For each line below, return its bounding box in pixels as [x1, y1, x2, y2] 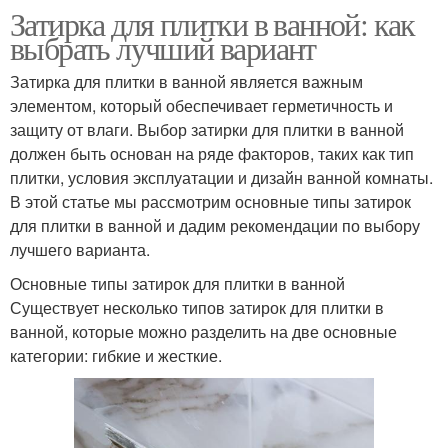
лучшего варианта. [10, 238, 150, 262]
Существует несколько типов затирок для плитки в [10, 296, 384, 320]
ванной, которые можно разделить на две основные [10, 320, 397, 344]
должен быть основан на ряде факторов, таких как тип [10, 142, 414, 166]
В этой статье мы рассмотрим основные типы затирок [10, 190, 411, 214]
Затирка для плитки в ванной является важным [10, 70, 363, 94]
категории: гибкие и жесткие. [10, 344, 222, 368]
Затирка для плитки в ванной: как [10, 2, 415, 46]
